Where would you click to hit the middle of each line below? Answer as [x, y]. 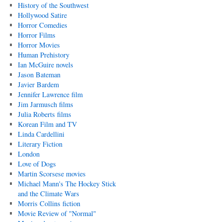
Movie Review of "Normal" [57, 213]
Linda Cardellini [41, 134]
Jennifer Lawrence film [50, 94]
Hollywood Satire [42, 15]
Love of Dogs [37, 164]
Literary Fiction [40, 144]
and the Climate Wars [48, 194]
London [28, 154]
